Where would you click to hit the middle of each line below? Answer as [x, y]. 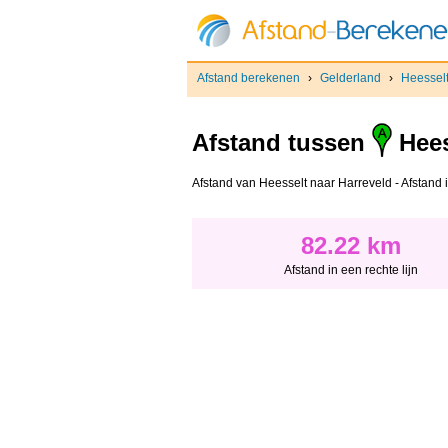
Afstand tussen [282, 143]
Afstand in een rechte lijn [351, 270]
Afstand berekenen [248, 78]
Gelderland [350, 78]
